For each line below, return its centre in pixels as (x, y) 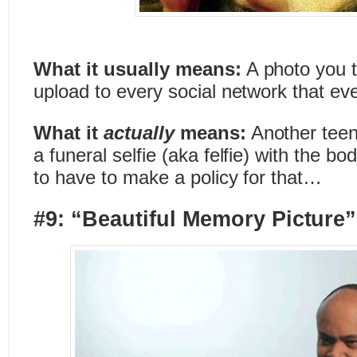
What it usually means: (137, 69)
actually (141, 133)
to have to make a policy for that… (178, 177)
